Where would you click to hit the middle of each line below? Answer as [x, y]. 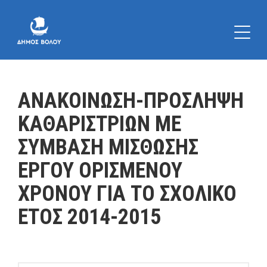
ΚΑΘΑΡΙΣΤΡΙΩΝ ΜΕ [100, 124]
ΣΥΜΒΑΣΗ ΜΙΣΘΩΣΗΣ [108, 147]
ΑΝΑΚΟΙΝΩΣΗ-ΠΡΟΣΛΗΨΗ [131, 101]
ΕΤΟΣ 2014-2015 [89, 217]
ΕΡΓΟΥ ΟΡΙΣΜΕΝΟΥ [100, 170]
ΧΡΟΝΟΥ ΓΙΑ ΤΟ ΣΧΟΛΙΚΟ [127, 194]
